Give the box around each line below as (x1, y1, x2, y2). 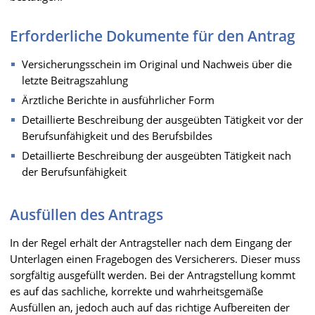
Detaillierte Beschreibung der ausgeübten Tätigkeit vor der (22, 112, 303, 127)
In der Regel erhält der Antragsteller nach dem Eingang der (10, 235, 292, 250)
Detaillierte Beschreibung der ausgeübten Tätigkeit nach (22, 148, 291, 162)
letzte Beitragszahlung (22, 72, 128, 87)
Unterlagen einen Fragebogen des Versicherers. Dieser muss (10, 251, 300, 266)
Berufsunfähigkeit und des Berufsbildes (22, 128, 212, 143)
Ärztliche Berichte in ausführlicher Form (22, 92, 214, 107)
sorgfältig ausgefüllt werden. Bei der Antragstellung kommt (10, 267, 295, 282)
